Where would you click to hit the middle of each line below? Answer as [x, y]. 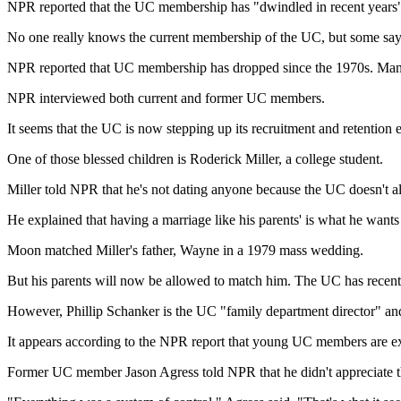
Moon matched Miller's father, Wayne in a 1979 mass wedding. [185, 250]
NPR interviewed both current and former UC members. [166, 98]
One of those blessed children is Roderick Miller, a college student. [195, 158]
